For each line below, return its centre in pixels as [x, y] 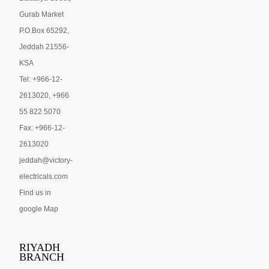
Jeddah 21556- [44, 47]
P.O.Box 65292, [44, 31]
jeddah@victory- [46, 161]
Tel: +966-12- [41, 80]
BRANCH [42, 257]
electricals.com [44, 177]
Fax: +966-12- [42, 128]
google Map [39, 209]
